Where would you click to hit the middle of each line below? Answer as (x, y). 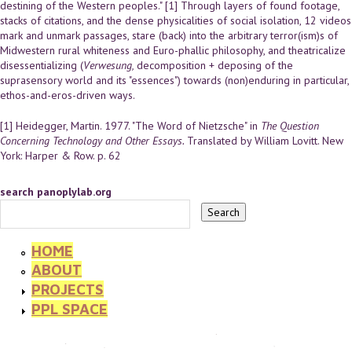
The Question (290, 126)
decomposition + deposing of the (215, 66)
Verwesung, (110, 66)
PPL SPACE (70, 308)
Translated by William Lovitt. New (265, 141)
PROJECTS (68, 289)
